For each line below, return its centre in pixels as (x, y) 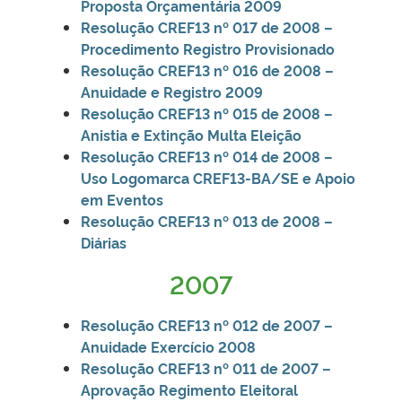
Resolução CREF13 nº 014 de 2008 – (207, 156)
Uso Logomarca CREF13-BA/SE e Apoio (218, 177)
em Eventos (122, 199)
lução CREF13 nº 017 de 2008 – (224, 26)
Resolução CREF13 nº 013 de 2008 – (207, 220)
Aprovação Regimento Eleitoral (189, 389)
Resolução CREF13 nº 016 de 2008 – (207, 70)
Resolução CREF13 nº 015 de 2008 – (207, 113)
